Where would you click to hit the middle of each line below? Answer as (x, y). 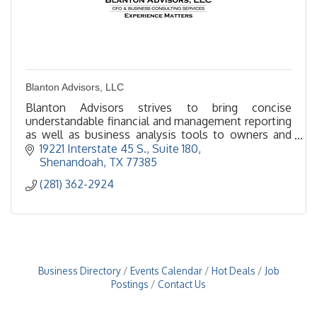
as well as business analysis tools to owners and (158, 135)
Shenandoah (71, 162)
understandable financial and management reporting (158, 121)
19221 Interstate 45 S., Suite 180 (119, 148)
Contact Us (182, 284)
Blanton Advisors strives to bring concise (158, 108)
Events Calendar (166, 270)
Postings (130, 284)
